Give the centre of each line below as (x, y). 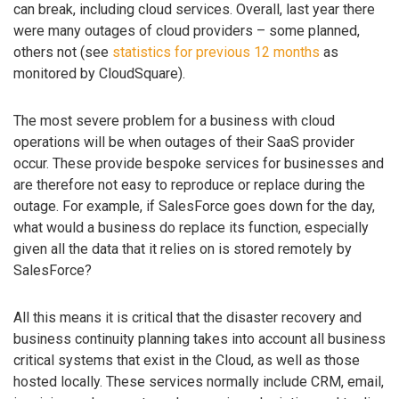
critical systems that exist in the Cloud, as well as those (187, 360)
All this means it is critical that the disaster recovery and (187, 317)
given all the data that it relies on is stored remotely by (183, 248)
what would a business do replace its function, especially (191, 227)
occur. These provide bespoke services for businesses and (199, 163)
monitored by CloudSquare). (99, 74)
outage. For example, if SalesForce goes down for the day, (194, 206)
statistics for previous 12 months (216, 53)
